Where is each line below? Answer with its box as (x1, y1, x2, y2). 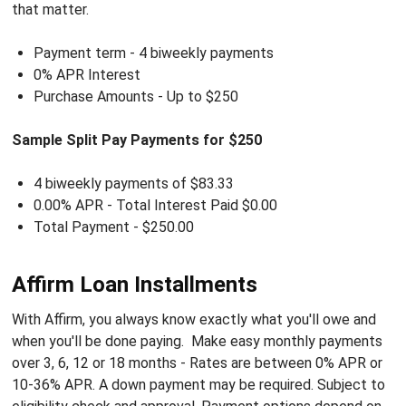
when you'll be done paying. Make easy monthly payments (11, 332, 382, 350)
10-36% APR (11, 375, 92, 393)
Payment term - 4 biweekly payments (33, 43, 274, 62)
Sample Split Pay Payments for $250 (11, 130, 262, 149)
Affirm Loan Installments (11, 271, 257, 297)
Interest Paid (153, 196, 242, 214)
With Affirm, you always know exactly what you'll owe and (11, 310, 376, 328)
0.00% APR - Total (33, 196, 154, 214)
